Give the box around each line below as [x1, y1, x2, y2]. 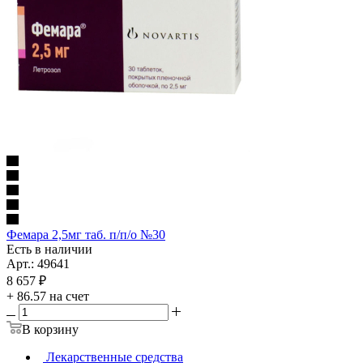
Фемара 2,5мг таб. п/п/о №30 [6, 227, 165, 241]
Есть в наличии [6, 241, 92, 256]
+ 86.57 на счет [6, 288, 89, 303]
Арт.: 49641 [6, 256, 70, 271]
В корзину [22, 322, 79, 336]
